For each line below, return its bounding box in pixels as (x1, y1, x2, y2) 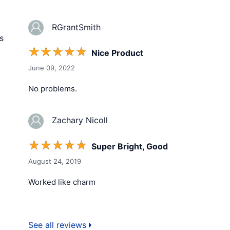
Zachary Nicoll (44, 115, 108, 126)
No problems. (28, 84, 77, 94)
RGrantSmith (44, 22, 101, 32)
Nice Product (91, 48, 143, 59)
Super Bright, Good (91, 141, 168, 151)
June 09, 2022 (28, 64, 75, 72)
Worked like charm (28, 177, 95, 187)
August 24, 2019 (28, 157, 81, 165)
